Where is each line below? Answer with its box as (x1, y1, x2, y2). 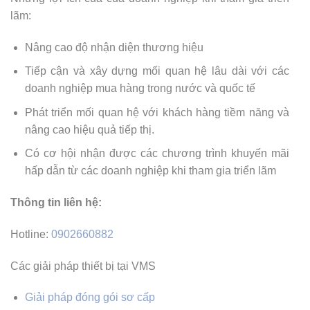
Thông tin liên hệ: (10, 197, 102, 209)
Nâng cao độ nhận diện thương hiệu (24, 41, 203, 53)
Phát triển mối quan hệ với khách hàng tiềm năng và (24, 106, 289, 118)
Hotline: (10, 228, 51, 240)
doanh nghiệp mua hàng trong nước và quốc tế (24, 82, 255, 95)
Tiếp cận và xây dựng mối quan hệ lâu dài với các (24, 65, 289, 77)
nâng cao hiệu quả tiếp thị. (24, 123, 154, 136)
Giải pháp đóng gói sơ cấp (24, 291, 155, 304)
